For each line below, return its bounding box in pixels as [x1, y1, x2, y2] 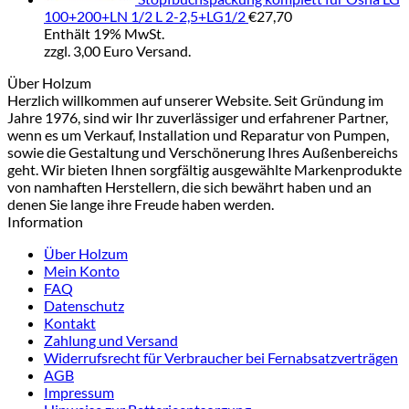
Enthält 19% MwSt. [44, 25, 164, 43]
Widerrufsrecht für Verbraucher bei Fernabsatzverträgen [44, 349, 398, 367]
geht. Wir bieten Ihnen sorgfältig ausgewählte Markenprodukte [7, 161, 402, 179]
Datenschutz [44, 297, 124, 315]
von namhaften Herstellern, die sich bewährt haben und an [7, 178, 372, 196]
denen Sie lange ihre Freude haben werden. [7, 195, 274, 214]
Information [7, 213, 83, 231]
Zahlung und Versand [44, 331, 178, 350]
